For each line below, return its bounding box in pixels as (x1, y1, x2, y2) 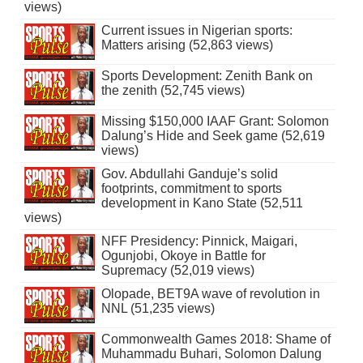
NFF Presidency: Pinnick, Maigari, (100, 233, 297, 248)
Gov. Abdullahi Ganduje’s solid (100, 166, 278, 181)
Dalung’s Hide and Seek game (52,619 (100, 128, 325, 143)
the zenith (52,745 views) (100, 83, 245, 97)
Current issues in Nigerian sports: (100, 23, 293, 37)
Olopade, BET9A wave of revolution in (100, 286, 320, 301)
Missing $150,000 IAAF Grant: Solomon (100, 113, 329, 128)
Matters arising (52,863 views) (100, 37, 273, 52)
